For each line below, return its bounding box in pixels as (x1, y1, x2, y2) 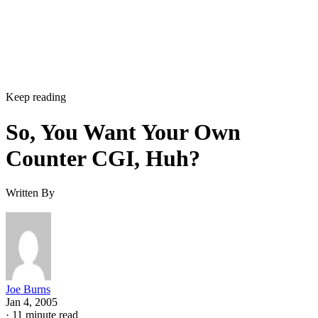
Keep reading (6, 91, 66, 104)
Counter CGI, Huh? (6, 145, 200, 171)
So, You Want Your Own (6, 119, 241, 145)
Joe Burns (6, 283, 50, 296)
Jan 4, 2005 (6, 296, 57, 309)
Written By (6, 187, 55, 199)
